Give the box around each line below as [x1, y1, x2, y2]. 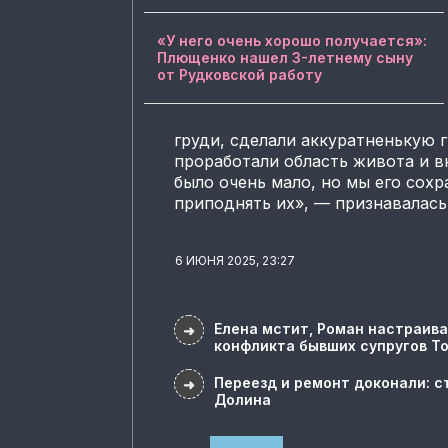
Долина [214, 390, 271, 408]
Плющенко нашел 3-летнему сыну [157, 48, 413, 66]
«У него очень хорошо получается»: [157, 31, 427, 49]
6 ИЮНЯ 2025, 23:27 [166, 252, 295, 268]
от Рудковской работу [157, 65, 322, 83]
